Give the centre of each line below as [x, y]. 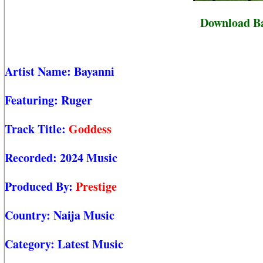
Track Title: [37, 129]
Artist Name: [39, 72]
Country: [29, 215]
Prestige [96, 187]
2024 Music [89, 158]
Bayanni [94, 72]
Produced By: [40, 187]
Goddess [90, 129]
